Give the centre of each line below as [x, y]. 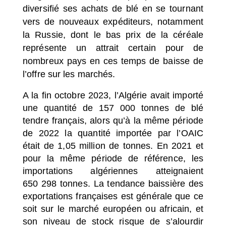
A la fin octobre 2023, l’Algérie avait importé [113, 95]
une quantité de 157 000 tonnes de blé [113, 108]
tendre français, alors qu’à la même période [113, 121]
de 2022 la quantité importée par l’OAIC [113, 133]
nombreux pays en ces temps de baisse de [113, 61]
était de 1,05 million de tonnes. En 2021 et [113, 146]
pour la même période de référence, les [113, 158]
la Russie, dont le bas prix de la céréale [113, 35]
